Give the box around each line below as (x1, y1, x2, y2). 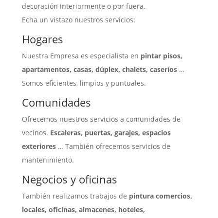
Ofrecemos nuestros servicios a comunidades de (21, 114, 181, 124)
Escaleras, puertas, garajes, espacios (50, 128, 171, 138)
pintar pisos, (140, 51, 182, 61)
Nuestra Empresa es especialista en (21, 51, 141, 61)
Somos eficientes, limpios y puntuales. (21, 78, 146, 88)
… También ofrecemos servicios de (55, 142, 170, 151)
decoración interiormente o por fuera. (21, 1, 145, 11)
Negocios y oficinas (21, 172, 117, 187)
